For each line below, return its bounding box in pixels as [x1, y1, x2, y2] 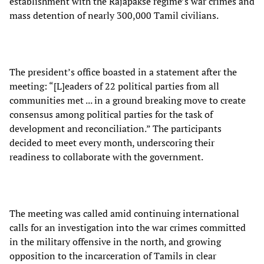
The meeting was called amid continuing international [9, 206, 239, 220]
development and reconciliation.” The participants [9, 121, 222, 135]
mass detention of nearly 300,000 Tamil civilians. [9, 8, 219, 22]
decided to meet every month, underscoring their [9, 136, 214, 149]
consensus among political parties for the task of [9, 107, 213, 121]
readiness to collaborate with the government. [9, 150, 203, 163]
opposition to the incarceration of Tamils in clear [9, 249, 216, 262]
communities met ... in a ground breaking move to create [9, 93, 246, 107]
